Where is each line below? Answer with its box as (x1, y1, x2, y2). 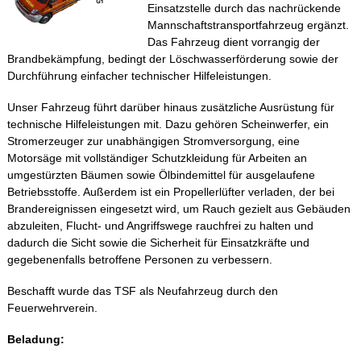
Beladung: (6, 332, 64, 346)
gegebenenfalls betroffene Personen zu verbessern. (6, 252, 272, 266)
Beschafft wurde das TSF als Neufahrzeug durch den (6, 284, 278, 297)
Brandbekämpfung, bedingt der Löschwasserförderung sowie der (6, 52, 338, 65)
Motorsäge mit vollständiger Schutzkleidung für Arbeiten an (6, 151, 307, 164)
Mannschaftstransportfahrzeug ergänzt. (147, 18, 349, 31)
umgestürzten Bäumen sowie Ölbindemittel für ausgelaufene (6, 168, 315, 181)
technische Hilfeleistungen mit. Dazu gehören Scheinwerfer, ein (6, 117, 329, 131)
